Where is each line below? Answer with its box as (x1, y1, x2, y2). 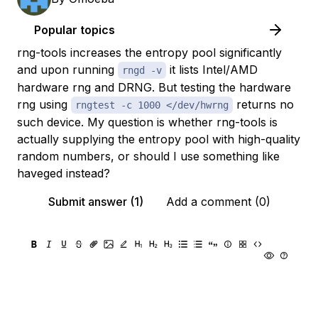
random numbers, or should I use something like (17, 149, 280, 163)
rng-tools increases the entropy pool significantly (17, 45, 282, 60)
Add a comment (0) (165, 194, 270, 209)
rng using (17, 97, 71, 111)
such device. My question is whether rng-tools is (17, 115, 278, 129)
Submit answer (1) (48, 194, 143, 209)
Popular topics (34, 23, 115, 37)
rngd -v (122, 65, 162, 76)
